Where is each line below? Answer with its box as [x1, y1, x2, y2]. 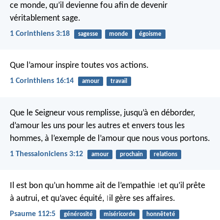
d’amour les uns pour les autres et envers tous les [10, 121, 185, 131]
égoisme [138, 30, 162, 37]
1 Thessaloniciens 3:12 [10, 150, 83, 158]
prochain [119, 151, 143, 158]
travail [110, 78, 127, 85]
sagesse [78, 30, 98, 37]
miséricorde [103, 211, 136, 218]
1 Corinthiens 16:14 [10, 77, 74, 85]
